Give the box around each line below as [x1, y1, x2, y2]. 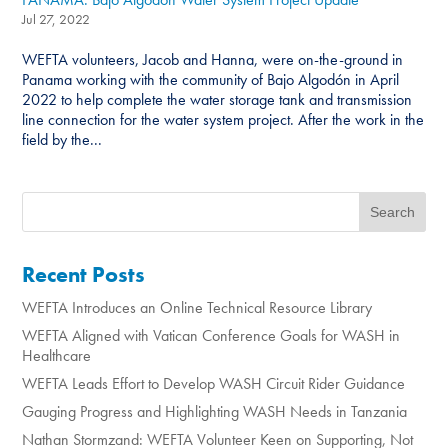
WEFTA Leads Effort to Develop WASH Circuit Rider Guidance [22, 373, 406, 395]
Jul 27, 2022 [22, 10, 91, 29]
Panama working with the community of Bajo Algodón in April [22, 69, 400, 91]
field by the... [22, 129, 103, 151]
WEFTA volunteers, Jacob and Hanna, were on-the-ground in [22, 49, 404, 71]
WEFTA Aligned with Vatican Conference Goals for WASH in [22, 325, 401, 347]
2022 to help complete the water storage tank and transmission [22, 89, 413, 111]
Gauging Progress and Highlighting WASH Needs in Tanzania [22, 401, 408, 423]
